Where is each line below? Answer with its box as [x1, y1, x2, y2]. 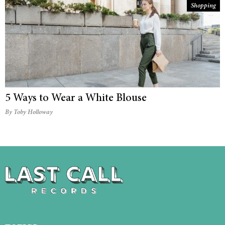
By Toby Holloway [5, 109, 53, 117]
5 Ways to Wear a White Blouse [5, 93, 147, 104]
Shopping [191, 3, 216, 10]
